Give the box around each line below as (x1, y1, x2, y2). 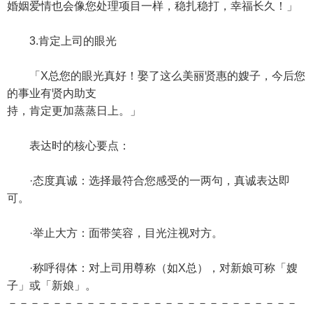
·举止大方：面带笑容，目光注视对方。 (7, 227, 223, 239)
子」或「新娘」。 (7, 279, 96, 291)
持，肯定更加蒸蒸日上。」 (7, 105, 141, 117)
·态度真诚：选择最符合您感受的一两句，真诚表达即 (7, 175, 290, 187)
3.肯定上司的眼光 (7, 35, 117, 47)
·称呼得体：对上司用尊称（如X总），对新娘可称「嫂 (7, 262, 298, 274)
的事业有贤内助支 (7, 87, 96, 99)
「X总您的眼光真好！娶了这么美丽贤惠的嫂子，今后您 (7, 70, 305, 82)
